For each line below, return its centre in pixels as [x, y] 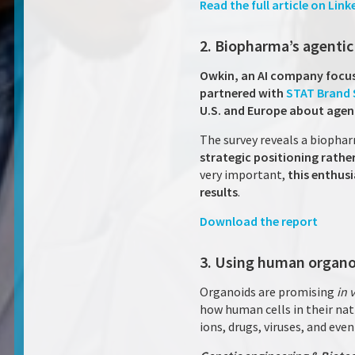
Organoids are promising [268, 292]
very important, [244, 174]
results [219, 192]
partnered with [243, 93]
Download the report [259, 221]
